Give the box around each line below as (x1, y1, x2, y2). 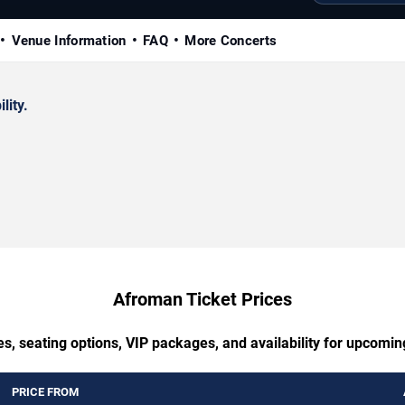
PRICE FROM (12, 384, 79, 399)
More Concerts (184, 32, 278, 49)
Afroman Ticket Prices (113, 287, 292, 310)
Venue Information (11, 32, 127, 49)
